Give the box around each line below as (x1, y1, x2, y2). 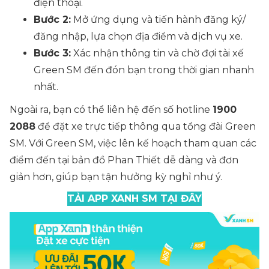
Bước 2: (34, 14, 71, 25)
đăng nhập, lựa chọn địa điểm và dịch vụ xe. (34, 31, 243, 42)
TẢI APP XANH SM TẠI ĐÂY (67, 193, 202, 204)
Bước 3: (34, 47, 71, 59)
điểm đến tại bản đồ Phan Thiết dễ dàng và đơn (10, 154, 238, 166)
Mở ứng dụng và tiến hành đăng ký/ (71, 14, 246, 25)
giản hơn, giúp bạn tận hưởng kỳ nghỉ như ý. (10, 171, 225, 183)
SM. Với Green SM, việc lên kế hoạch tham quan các (10, 138, 256, 149)
